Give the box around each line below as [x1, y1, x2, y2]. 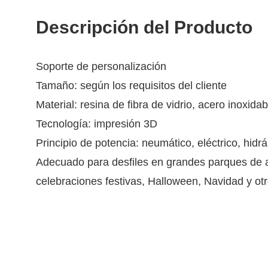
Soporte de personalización [36, 60, 166, 72]
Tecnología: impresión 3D [36, 118, 157, 130]
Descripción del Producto [36, 17, 252, 37]
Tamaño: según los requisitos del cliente [36, 80, 227, 92]
